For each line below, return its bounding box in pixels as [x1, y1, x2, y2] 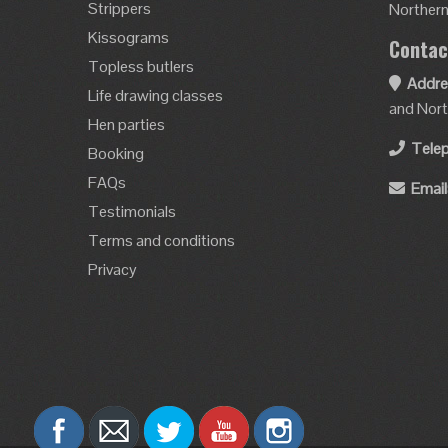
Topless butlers [88, 56, 195, 77]
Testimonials [88, 201, 177, 222]
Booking [88, 143, 145, 164]
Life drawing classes [88, 85, 224, 106]
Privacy [88, 259, 138, 280]
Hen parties [88, 114, 166, 135]
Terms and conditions [88, 230, 236, 251]
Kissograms [88, 27, 170, 48]
